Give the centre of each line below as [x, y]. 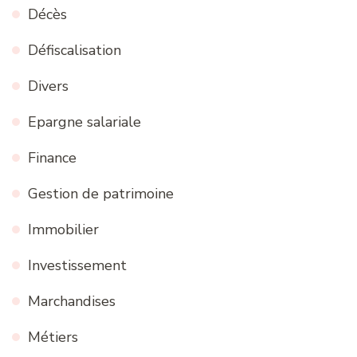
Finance [52, 157]
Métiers [53, 337]
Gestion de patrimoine [101, 193]
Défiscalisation [75, 50]
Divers [48, 86]
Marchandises [72, 301]
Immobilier [63, 229]
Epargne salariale [84, 122]
